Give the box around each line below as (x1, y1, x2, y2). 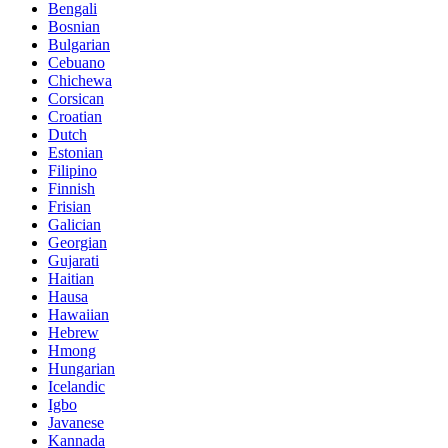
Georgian (48, 233, 107, 251)
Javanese (48, 413, 104, 431)
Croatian (48, 107, 102, 125)
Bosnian (48, 17, 100, 35)
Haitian (48, 269, 94, 287)
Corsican (48, 89, 104, 107)
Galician (48, 215, 101, 233)
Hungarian (48, 359, 115, 377)
